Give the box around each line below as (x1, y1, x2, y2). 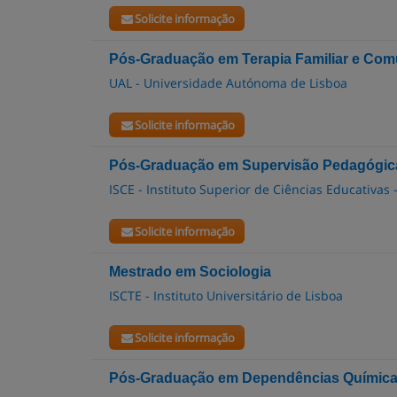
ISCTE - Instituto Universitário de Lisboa (109, 287, 343, 304)
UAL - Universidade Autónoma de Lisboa (109, 74, 347, 91)
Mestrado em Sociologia (109, 264, 271, 279)
